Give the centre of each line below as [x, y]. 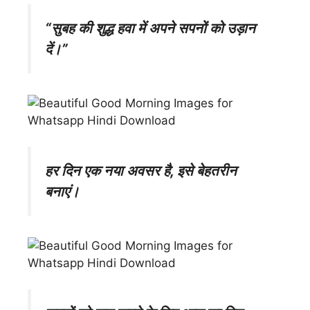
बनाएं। [62, 192]
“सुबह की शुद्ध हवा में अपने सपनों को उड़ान [150, 28]
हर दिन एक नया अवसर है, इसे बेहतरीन [141, 171]
